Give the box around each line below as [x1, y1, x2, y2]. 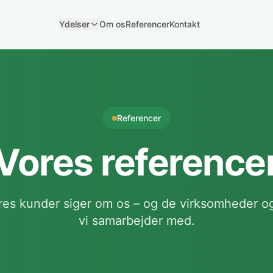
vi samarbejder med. [78, 213, 195, 228]
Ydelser [58, 19, 90, 29]
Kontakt [169, 19, 200, 29]
